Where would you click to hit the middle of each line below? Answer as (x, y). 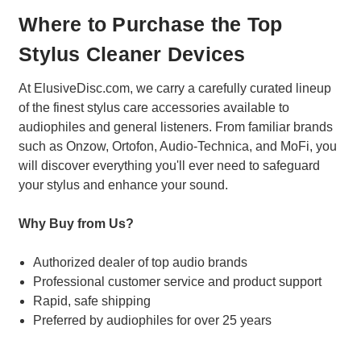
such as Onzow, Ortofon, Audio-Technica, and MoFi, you (178, 147)
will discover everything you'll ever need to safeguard (169, 166)
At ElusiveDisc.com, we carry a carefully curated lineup (175, 89)
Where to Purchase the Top (151, 24)
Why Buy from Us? (76, 224)
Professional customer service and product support (178, 282)
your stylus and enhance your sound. (123, 185)
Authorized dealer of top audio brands (141, 263)
